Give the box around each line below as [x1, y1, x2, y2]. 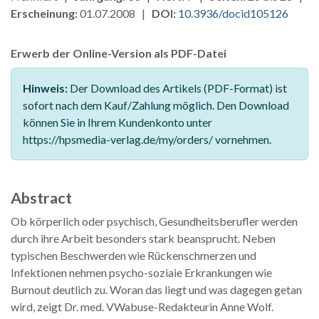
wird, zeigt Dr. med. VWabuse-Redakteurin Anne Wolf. [11, 299, 273, 313]
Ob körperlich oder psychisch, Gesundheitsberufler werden [11, 214, 298, 228]
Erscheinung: [11, 6, 78, 20]
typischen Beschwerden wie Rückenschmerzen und [11, 248, 256, 262]
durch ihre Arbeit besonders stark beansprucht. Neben [11, 231, 276, 245]
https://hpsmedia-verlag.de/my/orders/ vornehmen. [23, 132, 271, 146]
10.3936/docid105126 [178, 6, 288, 20]
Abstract [11, 188, 72, 207]
